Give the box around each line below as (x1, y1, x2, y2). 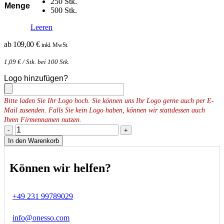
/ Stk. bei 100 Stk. (21, 58, 69, 66)
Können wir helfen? (9, 161, 111, 175)
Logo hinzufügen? (4, 74, 68, 83)
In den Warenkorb (8, 137, 59, 145)
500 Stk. (50, 6, 77, 15)
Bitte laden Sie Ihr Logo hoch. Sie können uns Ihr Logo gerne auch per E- (4, 97, 214, 105)
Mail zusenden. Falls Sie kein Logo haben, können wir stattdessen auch (4, 106, 205, 114)
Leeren (30, 23, 52, 32)
